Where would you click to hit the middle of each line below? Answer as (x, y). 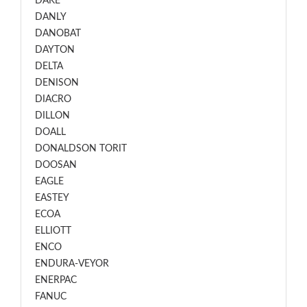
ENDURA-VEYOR (72, 264)
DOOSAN (56, 165)
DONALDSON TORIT (81, 149)
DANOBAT (58, 34)
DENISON (57, 83)
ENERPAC (56, 280)
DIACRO (53, 99)
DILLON (52, 116)
